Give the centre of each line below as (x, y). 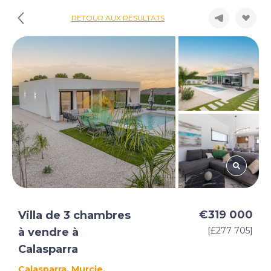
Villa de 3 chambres (74, 215)
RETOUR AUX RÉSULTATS (118, 18)
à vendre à (48, 232)
